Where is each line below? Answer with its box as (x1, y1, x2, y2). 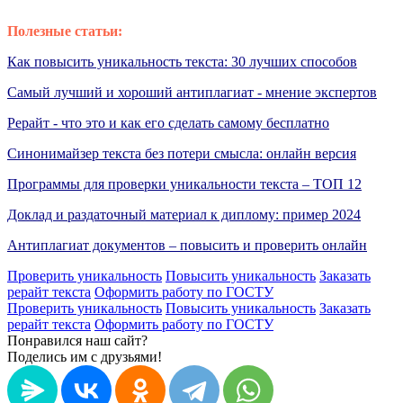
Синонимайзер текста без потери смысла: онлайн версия (7, 145, 356, 161)
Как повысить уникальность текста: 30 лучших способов (7, 53, 357, 69)
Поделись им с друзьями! (7, 348, 162, 364)
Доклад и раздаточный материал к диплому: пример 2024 (7, 206, 361, 222)
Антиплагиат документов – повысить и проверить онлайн (7, 237, 367, 253)
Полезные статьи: (7, 22, 122, 39)
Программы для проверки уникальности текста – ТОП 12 (7, 175, 362, 192)
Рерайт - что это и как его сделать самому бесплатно (7, 114, 329, 130)
